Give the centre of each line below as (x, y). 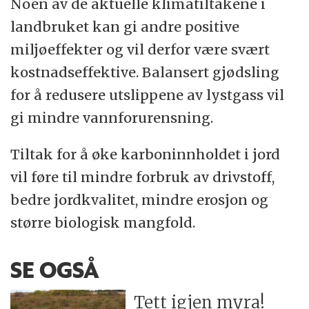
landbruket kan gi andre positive (125, 26)
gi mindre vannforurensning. (112, 117)
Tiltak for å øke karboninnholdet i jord (146, 154)
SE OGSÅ (55, 270)
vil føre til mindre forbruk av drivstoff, (143, 177)
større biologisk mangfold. (103, 222)
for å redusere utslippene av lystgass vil (148, 94)
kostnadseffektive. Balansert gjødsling (145, 72)
